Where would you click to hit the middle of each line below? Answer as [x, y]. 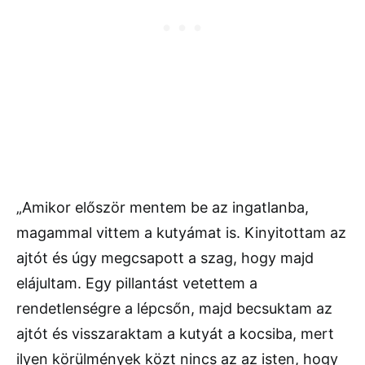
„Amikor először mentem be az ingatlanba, [163, 208]
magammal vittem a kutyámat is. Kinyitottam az [181, 233]
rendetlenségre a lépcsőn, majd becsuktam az [174, 309]
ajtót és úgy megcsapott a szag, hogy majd [165, 258]
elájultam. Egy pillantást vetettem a [137, 284]
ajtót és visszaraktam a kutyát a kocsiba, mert [175, 334]
